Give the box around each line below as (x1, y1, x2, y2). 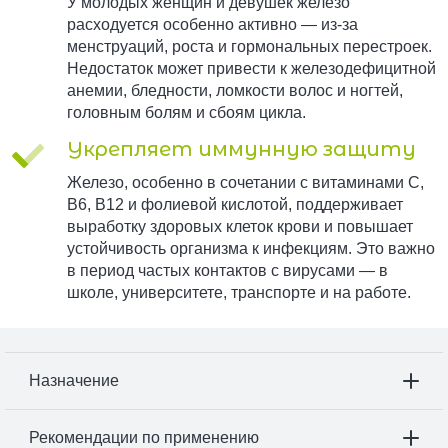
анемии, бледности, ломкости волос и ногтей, (66, 82, 403, 100)
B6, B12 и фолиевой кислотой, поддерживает (66, 196, 403, 214)
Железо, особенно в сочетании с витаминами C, (66, 174, 424, 192)
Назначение (29, 372, 119, 390)
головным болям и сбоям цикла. (66, 104, 306, 122)
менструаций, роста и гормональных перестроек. (66, 38, 432, 56)
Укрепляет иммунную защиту (66, 137, 416, 162)
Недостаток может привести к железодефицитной (66, 60, 436, 78)
